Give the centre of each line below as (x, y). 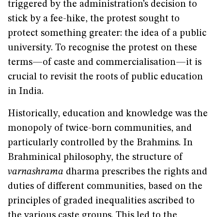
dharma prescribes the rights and (135, 172)
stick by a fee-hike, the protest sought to (94, 19)
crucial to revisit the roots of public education (105, 77)
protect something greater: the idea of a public (107, 33)
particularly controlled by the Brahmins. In (100, 143)
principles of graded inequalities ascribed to (101, 201)
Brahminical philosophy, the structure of (95, 157)
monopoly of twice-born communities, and (100, 128)
